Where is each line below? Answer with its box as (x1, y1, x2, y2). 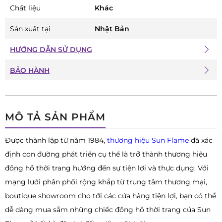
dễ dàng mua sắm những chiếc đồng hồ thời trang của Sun (5, 205, 211, 215)
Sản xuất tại (10, 24, 51, 34)
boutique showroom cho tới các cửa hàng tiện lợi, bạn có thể (5, 191, 216, 201)
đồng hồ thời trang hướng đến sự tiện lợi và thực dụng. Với (5, 164, 209, 173)
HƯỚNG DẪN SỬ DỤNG (10, 45, 92, 55)
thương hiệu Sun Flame (107, 136, 189, 145)
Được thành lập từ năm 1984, (5, 136, 107, 145)
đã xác (189, 136, 213, 145)
